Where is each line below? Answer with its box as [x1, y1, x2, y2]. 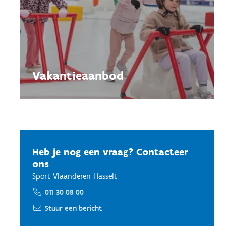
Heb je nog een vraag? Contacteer [32, 146, 188, 158]
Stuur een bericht [45, 204, 102, 213]
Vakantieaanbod [32, 68, 124, 83]
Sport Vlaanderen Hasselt [32, 171, 117, 181]
